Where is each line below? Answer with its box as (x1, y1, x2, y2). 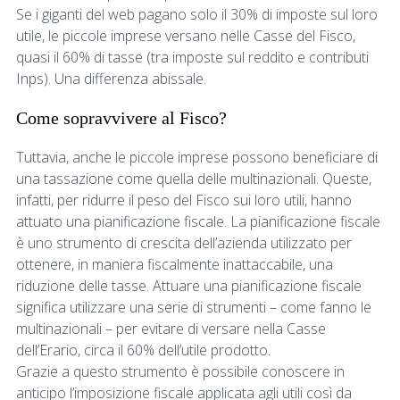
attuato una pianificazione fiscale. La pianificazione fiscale (16, 211, 380, 231)
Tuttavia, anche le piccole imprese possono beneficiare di (16, 146, 378, 167)
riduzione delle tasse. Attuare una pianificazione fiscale (16, 275, 362, 296)
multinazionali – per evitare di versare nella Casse (16, 318, 326, 338)
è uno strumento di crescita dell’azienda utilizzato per (16, 232, 352, 253)
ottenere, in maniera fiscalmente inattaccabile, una (16, 254, 333, 274)
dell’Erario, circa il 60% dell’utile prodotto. (16, 339, 271, 360)
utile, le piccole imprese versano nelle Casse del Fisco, (16, 25, 355, 46)
